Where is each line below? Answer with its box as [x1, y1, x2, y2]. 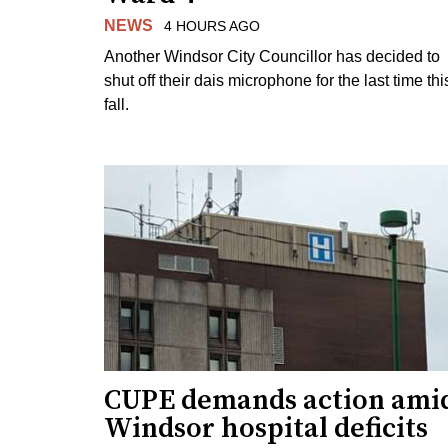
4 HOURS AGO [163, 17, 260, 34]
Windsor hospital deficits [104, 410, 428, 446]
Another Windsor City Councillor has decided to [104, 47, 440, 65]
